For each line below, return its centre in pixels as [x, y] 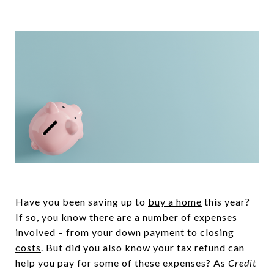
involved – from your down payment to [108, 232]
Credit [242, 263]
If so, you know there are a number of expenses [126, 217]
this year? [226, 202]
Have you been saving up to [82, 202]
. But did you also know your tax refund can [143, 248]
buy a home [175, 202]
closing [217, 232]
